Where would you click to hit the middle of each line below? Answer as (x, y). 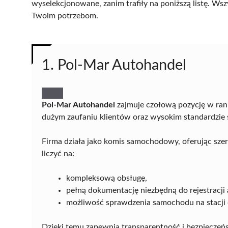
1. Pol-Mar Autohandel (114, 65)
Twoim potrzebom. (65, 16)
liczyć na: (58, 153)
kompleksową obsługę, (107, 178)
